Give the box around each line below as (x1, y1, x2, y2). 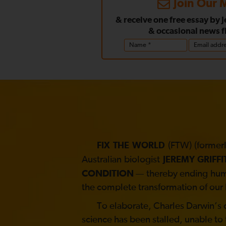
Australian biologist (82, 154, 163, 164)
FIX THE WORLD (97, 141, 165, 150)
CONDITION (82, 168, 134, 179)
